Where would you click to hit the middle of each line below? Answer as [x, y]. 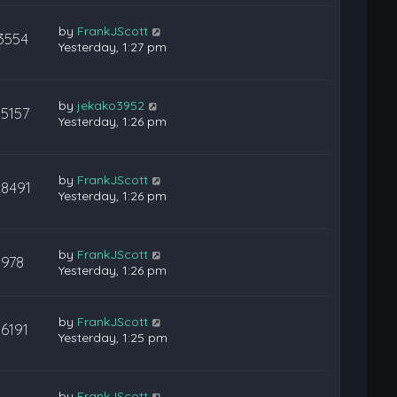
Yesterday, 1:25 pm [113, 337]
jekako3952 [111, 105]
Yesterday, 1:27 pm [113, 47]
